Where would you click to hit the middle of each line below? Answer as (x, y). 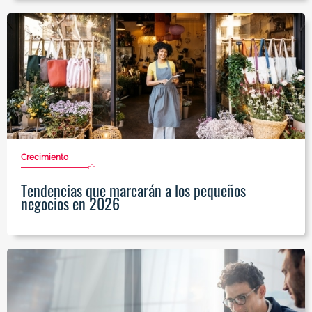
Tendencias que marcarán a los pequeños (133, 190)
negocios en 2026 (70, 204)
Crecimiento (45, 158)
